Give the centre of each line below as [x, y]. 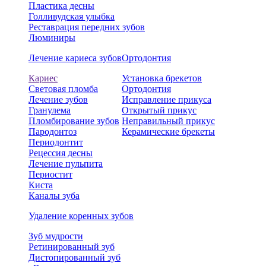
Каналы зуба [54, 196]
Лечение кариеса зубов [75, 58]
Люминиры [52, 38]
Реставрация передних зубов [87, 27]
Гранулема [50, 110]
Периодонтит [56, 142]
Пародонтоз [53, 132]
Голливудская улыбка [72, 17]
